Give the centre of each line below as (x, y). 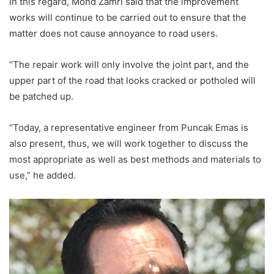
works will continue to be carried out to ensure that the (128, 18)
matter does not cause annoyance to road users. (113, 34)
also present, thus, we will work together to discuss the (129, 144)
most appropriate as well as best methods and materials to (135, 160)
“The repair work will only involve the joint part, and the (129, 65)
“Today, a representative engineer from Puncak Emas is (129, 128)
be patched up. (41, 97)
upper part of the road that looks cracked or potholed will (132, 81)
